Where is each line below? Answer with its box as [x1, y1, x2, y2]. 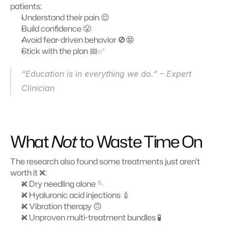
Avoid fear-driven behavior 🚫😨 [21, 34, 134, 45]
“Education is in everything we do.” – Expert [21, 69, 191, 79]
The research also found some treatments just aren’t [10, 156, 200, 167]
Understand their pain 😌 [21, 12, 109, 23]
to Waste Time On [76, 130, 203, 153]
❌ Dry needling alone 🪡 [21, 178, 105, 189]
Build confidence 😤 [21, 23, 91, 34]
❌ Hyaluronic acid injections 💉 [21, 189, 130, 201]
